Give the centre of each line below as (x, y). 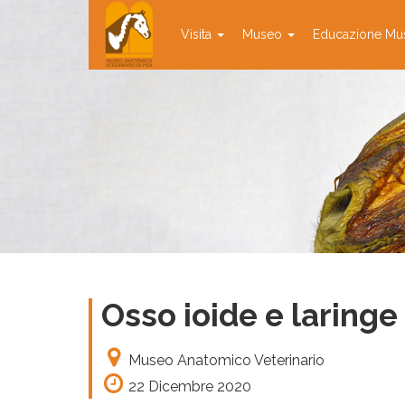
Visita (198, 34)
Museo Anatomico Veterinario (226, 360)
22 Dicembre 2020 (190, 386)
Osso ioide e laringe (250, 315)
